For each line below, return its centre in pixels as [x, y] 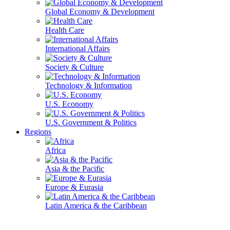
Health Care [65, 30]
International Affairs [78, 49]
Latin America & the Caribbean [96, 206]
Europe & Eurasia [74, 187]
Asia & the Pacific [75, 169]
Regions [38, 132]
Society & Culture [74, 67]
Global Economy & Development [100, 12]
